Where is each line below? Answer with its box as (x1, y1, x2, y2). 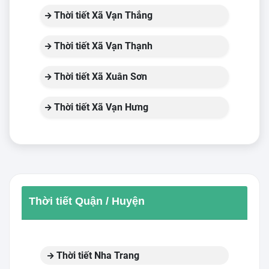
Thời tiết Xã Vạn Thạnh (52, 40, 153, 52)
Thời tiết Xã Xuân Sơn (52, 71, 147, 82)
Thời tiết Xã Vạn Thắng (52, 10, 153, 21)
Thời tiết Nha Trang (54, 250, 139, 261)
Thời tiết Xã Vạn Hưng (52, 101, 148, 113)
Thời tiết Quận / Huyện (29, 195, 145, 207)
